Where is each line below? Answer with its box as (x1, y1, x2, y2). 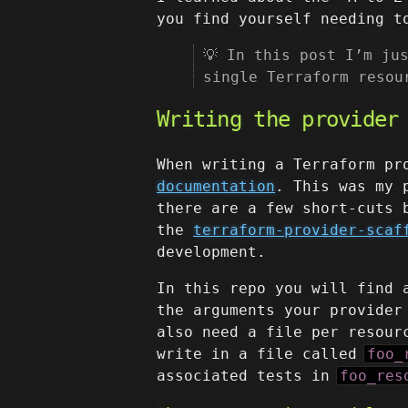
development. (157, 243, 266, 260)
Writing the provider (157, 107, 399, 132)
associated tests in (157, 367, 339, 384)
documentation (157, 178, 275, 195)
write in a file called (157, 345, 366, 362)
